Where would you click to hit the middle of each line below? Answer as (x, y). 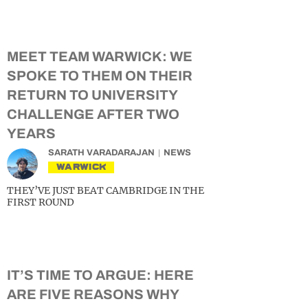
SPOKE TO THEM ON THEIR (100, 76)
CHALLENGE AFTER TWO (93, 114)
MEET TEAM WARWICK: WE (100, 57)
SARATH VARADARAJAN (101, 153)
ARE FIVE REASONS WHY (93, 295)
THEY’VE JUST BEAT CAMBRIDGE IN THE (106, 191)
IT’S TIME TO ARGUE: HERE (100, 275)
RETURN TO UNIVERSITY (92, 95)
